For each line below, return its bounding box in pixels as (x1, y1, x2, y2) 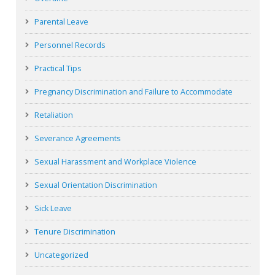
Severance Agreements (34, 133, 121, 144)
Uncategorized (34, 250, 88, 261)
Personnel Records (34, 40, 106, 51)
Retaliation (34, 110, 73, 121)
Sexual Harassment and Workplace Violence (34, 157, 196, 168)
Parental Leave (34, 17, 88, 28)
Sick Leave (34, 203, 72, 214)
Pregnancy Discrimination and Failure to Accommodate (34, 87, 233, 98)
